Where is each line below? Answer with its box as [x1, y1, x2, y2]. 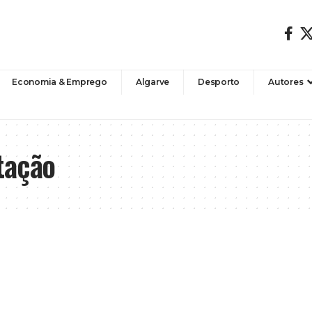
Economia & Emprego [12, 76, 107, 87]
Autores [268, 76, 304, 87]
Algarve [135, 76, 170, 87]
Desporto [198, 76, 240, 87]
